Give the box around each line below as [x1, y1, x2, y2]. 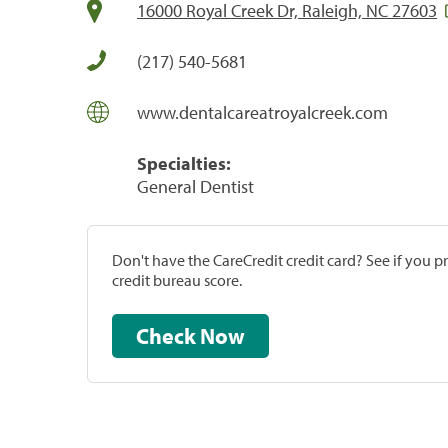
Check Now [200, 321, 245, 350]
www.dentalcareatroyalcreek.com [137, 100, 388, 124]
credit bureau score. [112, 269, 242, 290]
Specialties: [137, 151, 231, 175]
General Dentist [137, 174, 254, 198]
